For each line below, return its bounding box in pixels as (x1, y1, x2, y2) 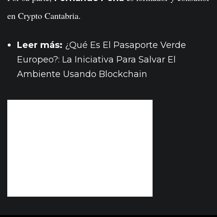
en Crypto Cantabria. (7, 10, 81, 22)
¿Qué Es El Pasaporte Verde (65, 40, 186, 51)
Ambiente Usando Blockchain (17, 69, 147, 80)
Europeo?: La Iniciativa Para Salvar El (17, 54, 176, 65)
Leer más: (17, 40, 65, 51)
